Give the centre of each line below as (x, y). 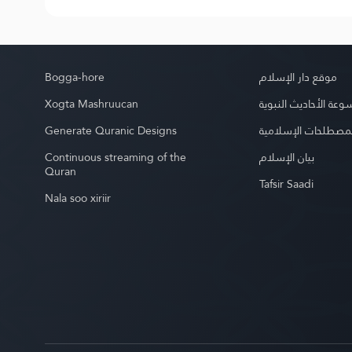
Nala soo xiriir (78, 198)
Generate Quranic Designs (111, 130)
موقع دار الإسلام (299, 77)
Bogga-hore (75, 77)
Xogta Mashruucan (92, 104)
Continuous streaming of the (115, 157)
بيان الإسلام (287, 157)
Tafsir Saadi (287, 184)
